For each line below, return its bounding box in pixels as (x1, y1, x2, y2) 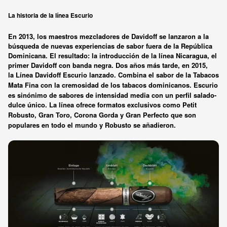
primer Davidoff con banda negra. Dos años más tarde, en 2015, (8, 60, 208, 70)
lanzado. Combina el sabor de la (87, 69, 193, 80)
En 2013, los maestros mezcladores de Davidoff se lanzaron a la (8, 31, 209, 41)
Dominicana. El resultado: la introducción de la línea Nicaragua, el (8, 50, 217, 60)
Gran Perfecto (126, 109, 171, 120)
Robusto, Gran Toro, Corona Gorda (8, 109, 118, 120)
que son (171, 109, 196, 120)
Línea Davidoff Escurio (16, 69, 87, 80)
